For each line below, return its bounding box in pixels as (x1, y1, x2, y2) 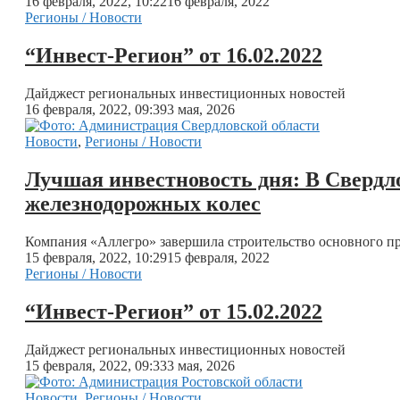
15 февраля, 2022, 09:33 (25, 357, 167, 373)
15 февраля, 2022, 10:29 (25, 249, 167, 265)
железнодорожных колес (25, 191, 261, 215)
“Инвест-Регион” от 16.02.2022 (25, 43, 322, 67)
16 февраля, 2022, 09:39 (25, 101, 167, 117)
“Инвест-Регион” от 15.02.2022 (25, 299, 322, 323)
